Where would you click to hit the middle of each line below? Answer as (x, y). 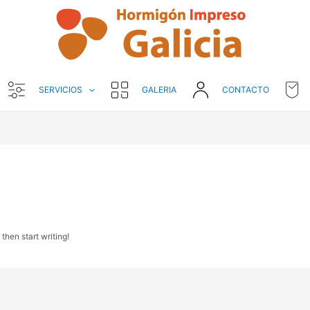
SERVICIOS (61, 90)
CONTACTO (245, 90)
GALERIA (159, 90)
